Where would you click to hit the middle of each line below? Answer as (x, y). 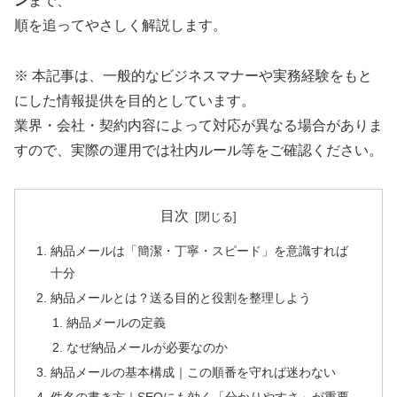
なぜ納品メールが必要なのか (147, 347)
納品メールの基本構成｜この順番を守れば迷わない (194, 372)
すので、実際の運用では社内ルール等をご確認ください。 (198, 151)
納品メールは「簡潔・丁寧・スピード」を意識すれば (200, 251)
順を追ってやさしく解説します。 (121, 26)
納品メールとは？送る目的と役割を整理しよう (181, 298)
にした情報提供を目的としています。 (135, 101)
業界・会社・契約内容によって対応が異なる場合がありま (198, 126)
